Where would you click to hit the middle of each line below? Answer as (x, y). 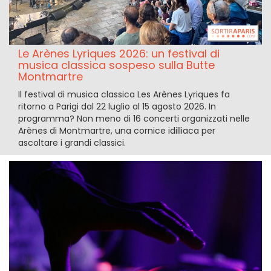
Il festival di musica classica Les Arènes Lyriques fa (124, 95)
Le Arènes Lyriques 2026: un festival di (119, 54)
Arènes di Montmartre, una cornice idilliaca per (117, 131)
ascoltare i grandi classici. (72, 143)
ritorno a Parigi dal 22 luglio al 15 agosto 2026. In (117, 107)
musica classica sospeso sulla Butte (116, 65)
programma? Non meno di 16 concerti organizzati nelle (134, 119)
